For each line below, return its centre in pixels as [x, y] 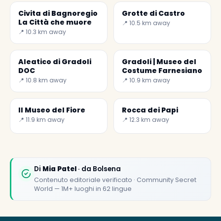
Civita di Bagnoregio [58, 13]
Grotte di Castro [153, 13]
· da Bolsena [99, 169]
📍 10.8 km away [42, 80]
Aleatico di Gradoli [55, 61]
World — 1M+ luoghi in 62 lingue [83, 188]
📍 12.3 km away [146, 119]
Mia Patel [59, 169]
